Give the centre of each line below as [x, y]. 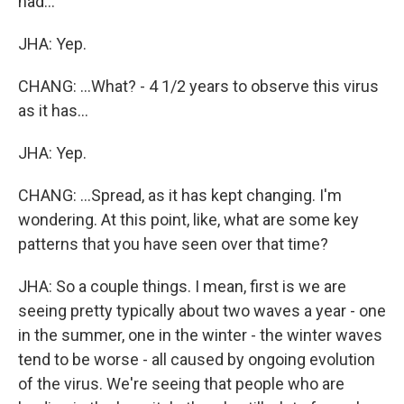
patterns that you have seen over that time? [173, 244]
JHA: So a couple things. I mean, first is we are [182, 286]
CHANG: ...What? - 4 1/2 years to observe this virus [198, 86]
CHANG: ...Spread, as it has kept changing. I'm [180, 195]
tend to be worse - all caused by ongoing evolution [197, 359]
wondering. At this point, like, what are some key [188, 220]
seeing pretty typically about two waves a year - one [202, 311]
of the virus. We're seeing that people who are [181, 384]
